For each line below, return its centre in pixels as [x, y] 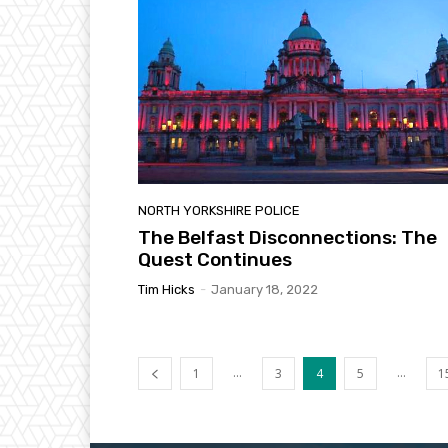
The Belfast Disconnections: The [287, 237]
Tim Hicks [166, 289]
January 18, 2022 [264, 289]
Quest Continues [215, 259]
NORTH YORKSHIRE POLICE [219, 210]
